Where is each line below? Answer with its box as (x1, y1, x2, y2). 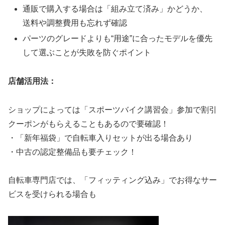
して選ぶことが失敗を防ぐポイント (23, 48, 152, 57)
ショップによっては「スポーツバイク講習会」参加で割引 (8, 105, 217, 114)
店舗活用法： (8, 76, 56, 85)
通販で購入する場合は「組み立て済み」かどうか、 (23, 4, 208, 13)
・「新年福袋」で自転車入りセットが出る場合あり (8, 133, 193, 142)
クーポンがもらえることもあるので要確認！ (8, 119, 169, 128)
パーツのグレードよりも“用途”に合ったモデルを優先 (23, 34, 213, 43)
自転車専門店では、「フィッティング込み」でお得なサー (8, 176, 217, 185)
